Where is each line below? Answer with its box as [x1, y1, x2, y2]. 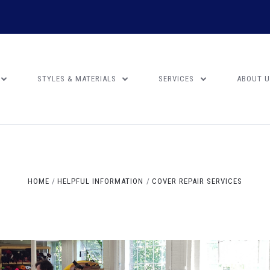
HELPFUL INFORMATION [57, 177, 144, 186]
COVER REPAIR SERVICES [151, 177, 242, 186]
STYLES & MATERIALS [37, 74, 119, 83]
